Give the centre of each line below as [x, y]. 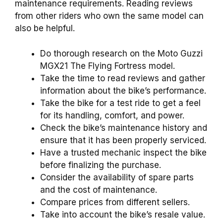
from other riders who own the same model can [109, 16]
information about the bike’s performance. [123, 90]
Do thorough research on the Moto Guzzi [121, 53]
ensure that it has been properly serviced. [123, 140]
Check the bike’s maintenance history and [124, 128]
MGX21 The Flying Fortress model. [108, 66]
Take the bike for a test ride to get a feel [120, 103]
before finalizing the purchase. [101, 165]
